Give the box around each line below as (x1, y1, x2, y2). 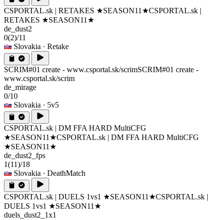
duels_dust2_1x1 (4, 210, 56, 219)
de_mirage (4, 82, 36, 91)
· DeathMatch (43, 168, 85, 177)
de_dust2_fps (4, 151, 45, 160)
